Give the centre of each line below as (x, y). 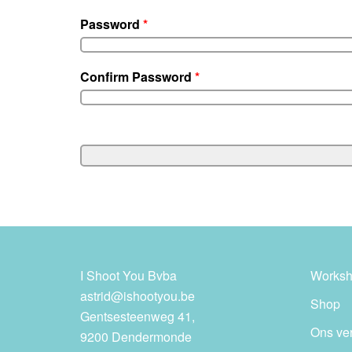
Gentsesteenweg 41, (137, 316)
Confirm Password (137, 77)
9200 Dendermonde (136, 337)
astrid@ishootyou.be (137, 296)
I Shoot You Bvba (128, 275)
